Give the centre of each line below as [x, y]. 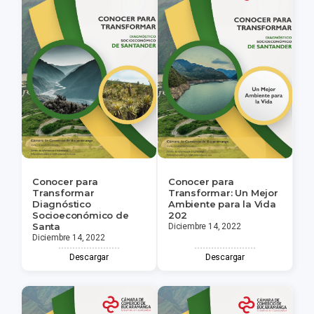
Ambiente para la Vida [222, 204]
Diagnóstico [62, 204]
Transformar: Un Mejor [223, 193]
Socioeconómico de [81, 216]
